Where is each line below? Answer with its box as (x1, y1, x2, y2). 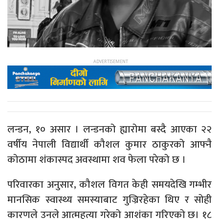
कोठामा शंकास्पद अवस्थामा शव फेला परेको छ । (7, 151, 186, 168)
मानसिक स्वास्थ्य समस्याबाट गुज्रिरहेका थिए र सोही (7, 191, 212, 208)
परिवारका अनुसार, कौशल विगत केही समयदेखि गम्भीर (7, 175, 212, 193)
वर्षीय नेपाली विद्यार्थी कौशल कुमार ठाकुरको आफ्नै (7, 135, 212, 153)
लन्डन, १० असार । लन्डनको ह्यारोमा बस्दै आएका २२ (7, 120, 212, 138)
